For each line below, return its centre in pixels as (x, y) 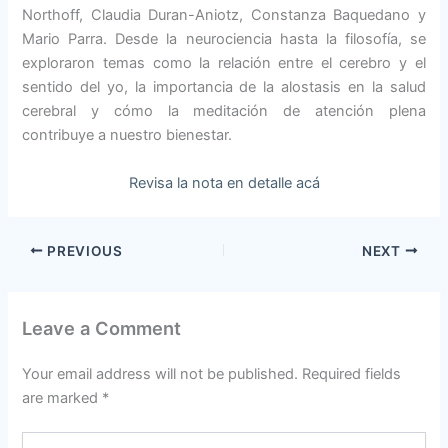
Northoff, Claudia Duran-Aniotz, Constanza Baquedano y (224, 15)
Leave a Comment (102, 328)
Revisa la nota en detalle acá (224, 182)
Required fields (352, 373)
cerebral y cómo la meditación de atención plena (224, 111)
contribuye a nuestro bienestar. (127, 135)
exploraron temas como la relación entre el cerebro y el (224, 63)
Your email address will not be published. (160, 373)
